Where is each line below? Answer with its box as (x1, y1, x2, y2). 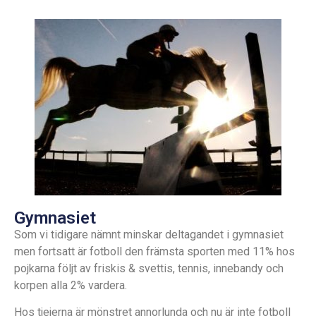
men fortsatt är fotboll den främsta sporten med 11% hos (14, 244, 295, 258)
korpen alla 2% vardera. (14, 278, 130, 292)
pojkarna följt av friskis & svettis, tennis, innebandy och (14, 261, 284, 275)
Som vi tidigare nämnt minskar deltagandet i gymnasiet (14, 227, 284, 241)
